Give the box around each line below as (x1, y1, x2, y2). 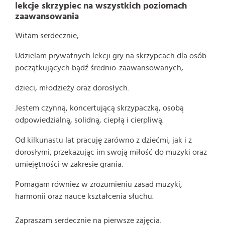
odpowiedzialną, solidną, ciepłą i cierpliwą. (15, 116, 164, 124)
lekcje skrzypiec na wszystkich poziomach (15, 1, 187, 11)
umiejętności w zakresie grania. (15, 160, 123, 168)
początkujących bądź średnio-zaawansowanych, (15, 63, 183, 72)
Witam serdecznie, (15, 31, 79, 40)
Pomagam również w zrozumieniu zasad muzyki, (15, 180, 182, 188)
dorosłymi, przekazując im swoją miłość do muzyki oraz (15, 148, 207, 156)
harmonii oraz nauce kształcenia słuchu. (15, 192, 154, 200)
